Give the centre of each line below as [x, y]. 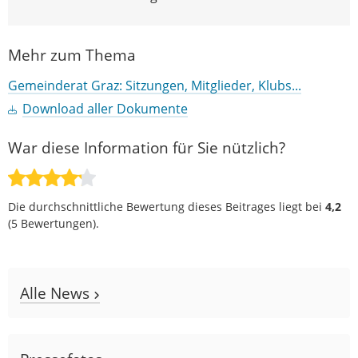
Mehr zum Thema [72, 55]
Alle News [57, 293]
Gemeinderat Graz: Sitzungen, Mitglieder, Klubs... [155, 86]
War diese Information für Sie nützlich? [147, 148]
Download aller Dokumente [105, 109]
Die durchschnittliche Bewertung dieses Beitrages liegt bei [167, 207]
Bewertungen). [58, 224]
